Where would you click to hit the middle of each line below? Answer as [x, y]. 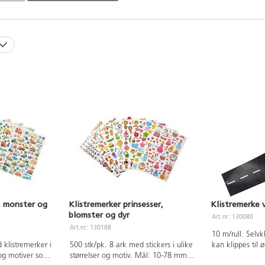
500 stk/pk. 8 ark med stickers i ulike [131, 245]
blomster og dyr [99, 215]
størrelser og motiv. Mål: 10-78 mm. [129, 256]
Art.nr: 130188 [91, 228]
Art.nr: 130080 [233, 217]
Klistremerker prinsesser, [116, 204]
